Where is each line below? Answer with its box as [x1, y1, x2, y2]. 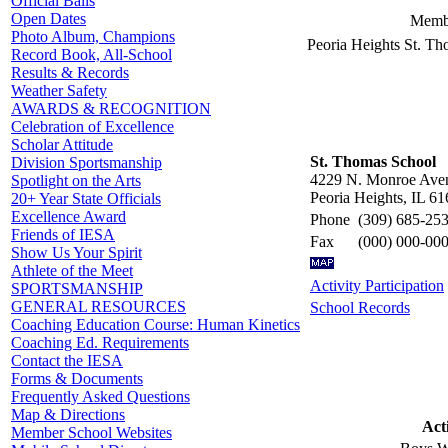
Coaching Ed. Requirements [11, 334, 189, 351]
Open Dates [11, 10, 86, 27]
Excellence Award [11, 208, 126, 225]
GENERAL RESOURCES [11, 298, 186, 315]
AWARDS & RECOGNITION [11, 100, 211, 117]
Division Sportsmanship [11, 154, 162, 171]
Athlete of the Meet [11, 262, 133, 279]
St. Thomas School [310, 152, 436, 170]
